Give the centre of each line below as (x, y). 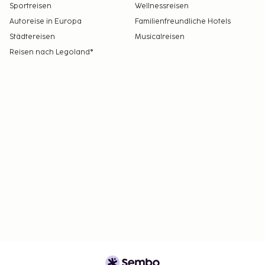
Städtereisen (32, 37)
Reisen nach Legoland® (51, 53)
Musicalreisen (160, 37)
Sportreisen (30, 7)
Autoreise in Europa (46, 22)
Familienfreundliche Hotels (183, 22)
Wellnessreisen (162, 7)
